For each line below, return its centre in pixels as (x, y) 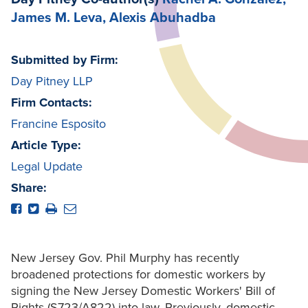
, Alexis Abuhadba (159, 18)
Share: (29, 188)
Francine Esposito (58, 124)
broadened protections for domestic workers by (138, 275)
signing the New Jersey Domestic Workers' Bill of (143, 291)
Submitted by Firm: (65, 60)
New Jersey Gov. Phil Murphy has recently (125, 258)
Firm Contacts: (52, 103)
